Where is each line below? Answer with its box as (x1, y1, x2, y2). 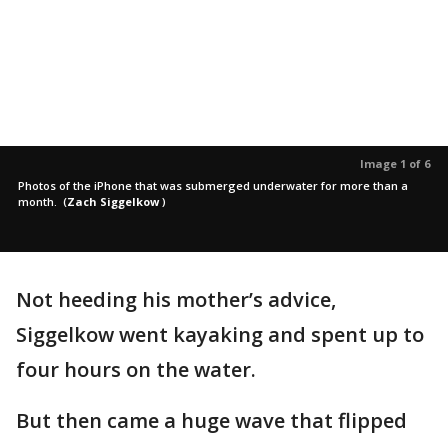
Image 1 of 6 (360, 156, 430, 171)
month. (18, 194, 60, 209)
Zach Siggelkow (67, 194, 162, 209)
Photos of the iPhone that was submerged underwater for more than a (18, 178, 408, 193)
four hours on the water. (16, 356, 256, 383)
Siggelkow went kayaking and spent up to (16, 321, 424, 348)
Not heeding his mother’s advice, (16, 286, 336, 313)
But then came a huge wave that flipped (16, 407, 407, 434)
